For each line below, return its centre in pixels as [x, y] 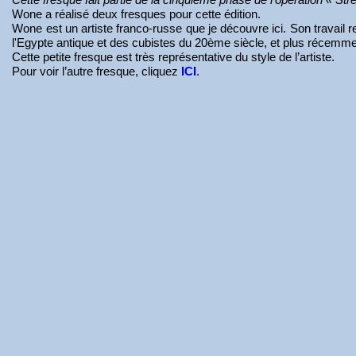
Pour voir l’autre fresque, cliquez [97, 71]
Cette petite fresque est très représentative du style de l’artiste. [175, 57]
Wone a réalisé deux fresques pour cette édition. [138, 14]
